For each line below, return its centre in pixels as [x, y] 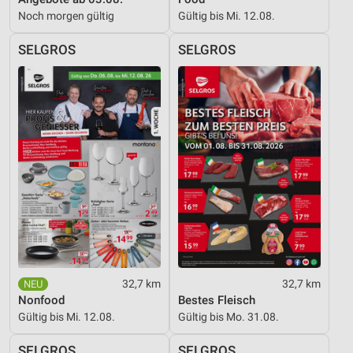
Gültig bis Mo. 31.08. [229, 316]
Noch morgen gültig [66, 15]
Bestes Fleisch [217, 300]
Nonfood [41, 300]
